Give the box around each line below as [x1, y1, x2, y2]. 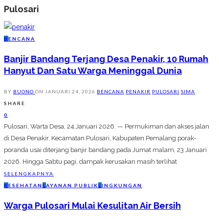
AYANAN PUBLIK [46, 182, 98, 189]
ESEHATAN [8, 182, 43, 189]
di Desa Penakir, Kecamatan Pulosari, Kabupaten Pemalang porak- [4, 134, 196, 142]
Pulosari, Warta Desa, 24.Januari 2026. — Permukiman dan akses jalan [4, 123, 209, 131]
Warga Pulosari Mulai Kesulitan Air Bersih [4, 200, 181, 211]
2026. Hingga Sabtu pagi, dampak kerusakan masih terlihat [4, 158, 177, 166]
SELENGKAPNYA [4, 171, 54, 177]
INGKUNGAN [102, 182, 142, 189]
